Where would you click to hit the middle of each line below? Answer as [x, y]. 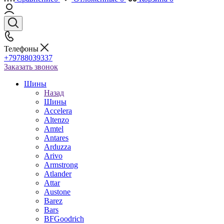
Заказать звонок [31, 67]
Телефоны [22, 49]
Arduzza [57, 147]
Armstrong [61, 165]
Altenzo [56, 120]
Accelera [58, 111]
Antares [56, 138]
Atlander [58, 174]
